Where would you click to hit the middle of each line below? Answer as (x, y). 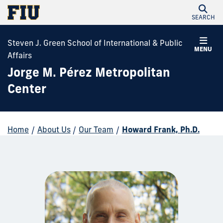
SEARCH (203, 17)
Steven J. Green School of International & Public (95, 43)
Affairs (20, 55)
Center (27, 89)
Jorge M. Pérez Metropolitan (89, 72)
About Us (54, 129)
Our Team (96, 129)
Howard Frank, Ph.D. (161, 129)
